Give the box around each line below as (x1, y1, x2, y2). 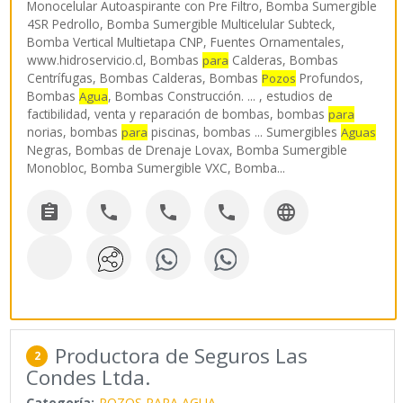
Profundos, (296, 69, 364, 87)
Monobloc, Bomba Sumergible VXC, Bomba (27, 159, 278, 177)
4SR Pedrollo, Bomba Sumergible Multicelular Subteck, (27, 15, 336, 33)
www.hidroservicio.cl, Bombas (27, 51, 203, 69)
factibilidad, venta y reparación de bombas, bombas (27, 105, 329, 123)
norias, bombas (27, 123, 122, 141)
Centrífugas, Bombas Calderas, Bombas (27, 69, 263, 87)
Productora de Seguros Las (55, 341, 309, 370)
